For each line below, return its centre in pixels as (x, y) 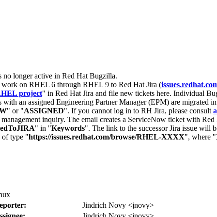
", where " (200, 137)
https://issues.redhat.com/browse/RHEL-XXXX (107, 137)
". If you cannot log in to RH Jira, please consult (139, 111)
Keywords (68, 128)
